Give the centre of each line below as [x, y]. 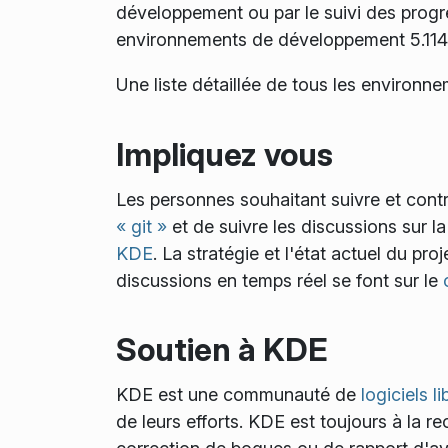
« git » [141, 226]
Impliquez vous [224, 154]
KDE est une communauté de [238, 394]
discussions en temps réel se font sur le [279, 280]
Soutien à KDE [221, 350]
